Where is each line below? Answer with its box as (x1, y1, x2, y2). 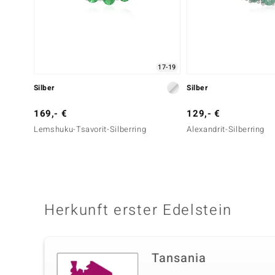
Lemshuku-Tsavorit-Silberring (34, 123, 147, 136)
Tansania (152, 249, 206, 268)
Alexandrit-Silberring (187, 123, 265, 136)
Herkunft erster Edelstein (44, 199, 232, 222)
